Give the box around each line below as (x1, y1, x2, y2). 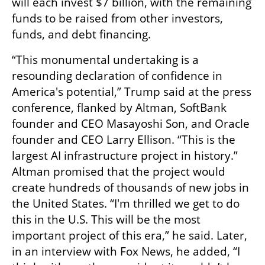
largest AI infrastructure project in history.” (12, 148, 238, 164)
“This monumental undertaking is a (12, 52, 199, 68)
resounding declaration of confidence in (12, 68, 222, 84)
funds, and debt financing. (12, 27, 151, 43)
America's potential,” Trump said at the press (12, 84, 251, 100)
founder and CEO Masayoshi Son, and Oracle (12, 116, 250, 132)
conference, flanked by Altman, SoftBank (12, 100, 227, 116)
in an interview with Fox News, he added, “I (12, 244, 240, 260)
